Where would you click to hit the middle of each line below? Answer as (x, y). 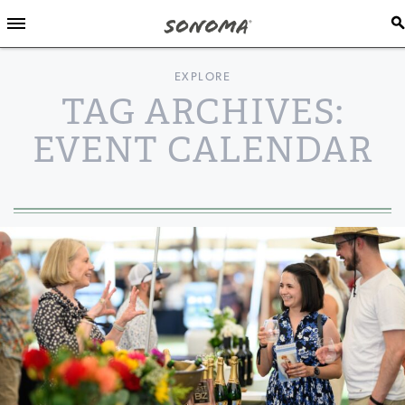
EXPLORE (202, 77)
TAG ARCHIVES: (202, 112)
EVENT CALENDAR (202, 150)
